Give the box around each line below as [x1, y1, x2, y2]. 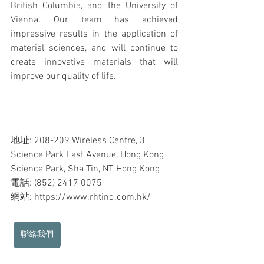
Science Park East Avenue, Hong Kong [11, 149, 166, 161]
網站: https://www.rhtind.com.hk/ [11, 192, 153, 203]
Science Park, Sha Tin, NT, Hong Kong [11, 163, 160, 175]
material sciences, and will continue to [11, 42, 178, 54]
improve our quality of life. [11, 71, 116, 82]
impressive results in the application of [11, 28, 178, 40]
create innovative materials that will [11, 57, 178, 68]
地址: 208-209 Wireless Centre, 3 [11, 135, 147, 147]
